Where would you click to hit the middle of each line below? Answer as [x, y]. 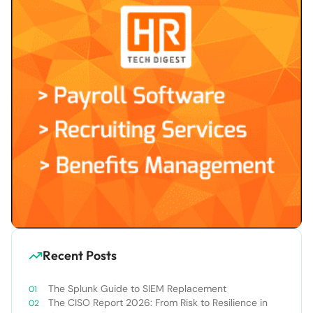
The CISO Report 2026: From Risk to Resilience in [158, 303]
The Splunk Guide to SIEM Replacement [137, 289]
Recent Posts [80, 256]
